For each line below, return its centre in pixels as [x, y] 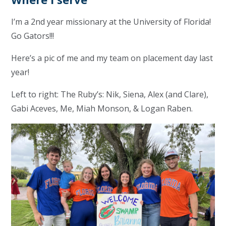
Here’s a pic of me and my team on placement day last [112, 58]
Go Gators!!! [33, 36]
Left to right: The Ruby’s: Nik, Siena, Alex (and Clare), [110, 94]
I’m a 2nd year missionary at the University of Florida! [111, 22]
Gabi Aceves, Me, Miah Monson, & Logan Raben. [102, 108]
